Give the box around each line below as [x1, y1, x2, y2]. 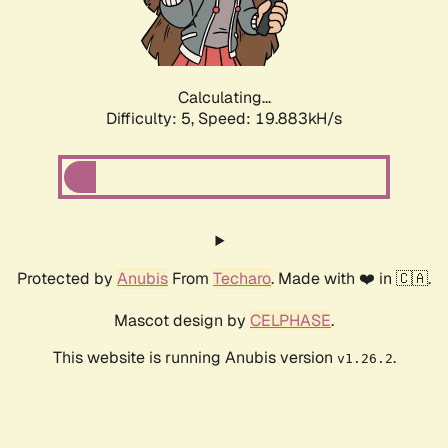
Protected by [17, 268, 117, 290]
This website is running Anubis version [52, 347, 337, 369]
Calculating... [177, 87, 271, 109]
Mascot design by [114, 310, 250, 332]
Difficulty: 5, [106, 108, 198, 130]
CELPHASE [250, 310, 331, 332]
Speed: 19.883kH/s [198, 108, 342, 130]
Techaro [213, 268, 271, 290]
